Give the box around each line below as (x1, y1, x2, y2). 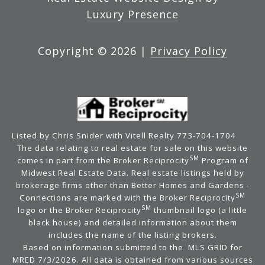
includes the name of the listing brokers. (48, 230, 217, 241)
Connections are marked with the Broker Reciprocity (20, 192, 235, 203)
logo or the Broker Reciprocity (18, 205, 141, 216)
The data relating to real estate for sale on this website (17, 143, 248, 154)
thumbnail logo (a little (151, 205, 247, 216)
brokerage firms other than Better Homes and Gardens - (15, 180, 250, 191)
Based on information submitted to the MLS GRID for (22, 242, 243, 253)
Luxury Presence (86, 7, 179, 22)
